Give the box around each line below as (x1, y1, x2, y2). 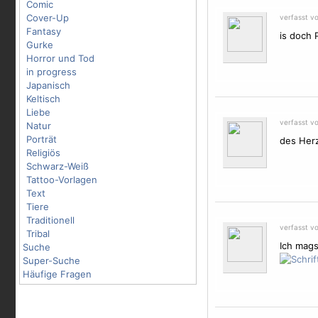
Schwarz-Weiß (26, 160, 89, 172)
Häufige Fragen (23, 268, 92, 280)
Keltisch (26, 93, 60, 104)
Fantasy (26, 26, 61, 37)
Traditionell (26, 214, 75, 226)
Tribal (26, 228, 50, 239)
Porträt (26, 133, 57, 145)
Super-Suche (23, 255, 80, 266)
